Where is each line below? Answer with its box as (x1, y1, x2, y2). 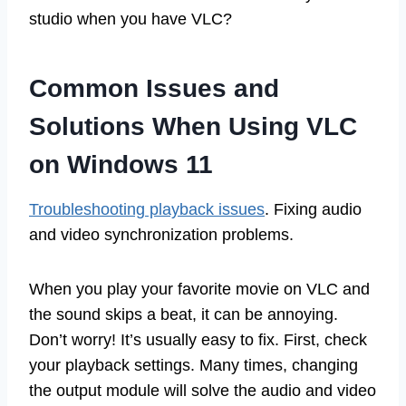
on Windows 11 (29, 150, 213, 179)
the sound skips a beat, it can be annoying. (29, 304, 338, 324)
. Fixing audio (265, 199, 362, 218)
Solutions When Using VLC (29, 111, 357, 140)
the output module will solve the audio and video (29, 381, 376, 400)
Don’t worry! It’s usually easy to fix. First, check (29, 330, 367, 349)
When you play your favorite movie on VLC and (29, 279, 370, 298)
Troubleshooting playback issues (29, 199, 265, 218)
